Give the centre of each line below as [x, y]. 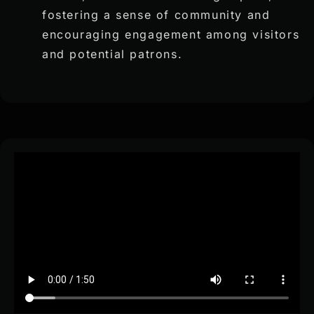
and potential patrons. [112, 54]
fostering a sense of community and [156, 15]
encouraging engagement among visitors [171, 35]
